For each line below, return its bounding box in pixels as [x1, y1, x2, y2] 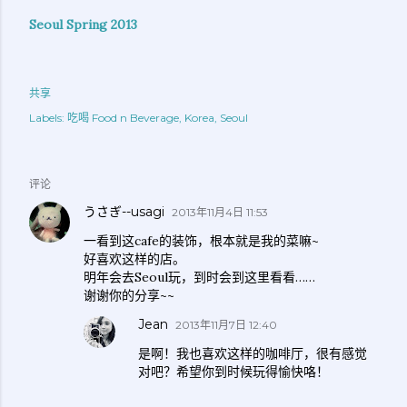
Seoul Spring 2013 [29, 16, 137, 34]
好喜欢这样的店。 [84, 251, 185, 268]
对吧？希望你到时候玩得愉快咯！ [138, 363, 329, 381]
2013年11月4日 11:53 [172, 205, 268, 220]
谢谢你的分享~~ [84, 287, 174, 304]
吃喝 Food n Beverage [67, 111, 179, 125]
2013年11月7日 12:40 [175, 318, 277, 333]
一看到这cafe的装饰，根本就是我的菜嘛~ [84, 233, 319, 250]
